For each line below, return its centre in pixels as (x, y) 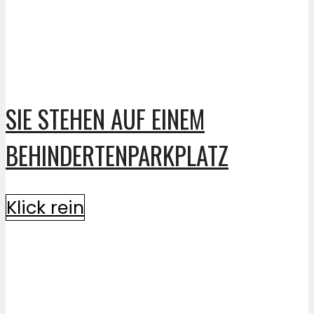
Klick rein (45, 207)
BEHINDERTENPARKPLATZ (117, 155)
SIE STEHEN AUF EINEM (105, 119)
